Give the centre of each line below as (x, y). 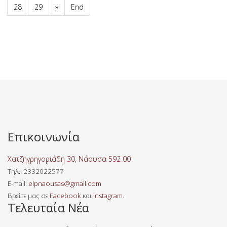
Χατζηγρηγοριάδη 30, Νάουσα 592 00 (69, 159)
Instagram (108, 195)
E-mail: (18, 183)
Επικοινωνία (44, 136)
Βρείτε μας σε (29, 195)
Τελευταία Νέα (48, 207)
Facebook (65, 195)
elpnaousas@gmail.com (65, 183)
